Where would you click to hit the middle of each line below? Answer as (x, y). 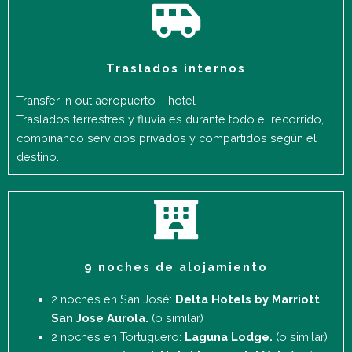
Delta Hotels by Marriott (247, 299)
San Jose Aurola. (101, 317)
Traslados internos (176, 68)
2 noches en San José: (113, 299)
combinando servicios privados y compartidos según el (167, 137)
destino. (38, 156)
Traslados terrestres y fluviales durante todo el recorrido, (170, 119)
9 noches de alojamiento (176, 266)
